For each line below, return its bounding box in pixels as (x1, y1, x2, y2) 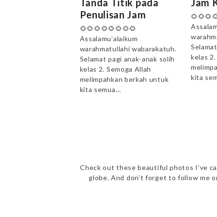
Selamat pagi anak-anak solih (79, 54, 175, 63)
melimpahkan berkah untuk (79, 75, 169, 83)
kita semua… (79, 85, 121, 93)
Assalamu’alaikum (79, 34, 138, 43)
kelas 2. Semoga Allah (79, 64, 152, 73)
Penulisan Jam (79, 8, 146, 20)
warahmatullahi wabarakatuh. (79, 44, 177, 53)
